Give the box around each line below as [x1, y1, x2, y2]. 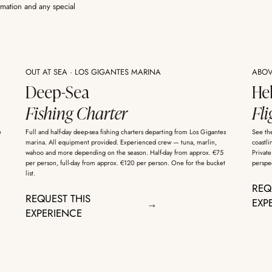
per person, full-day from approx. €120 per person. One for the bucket [25, 158, 225, 168]
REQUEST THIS [25, 191, 90, 206]
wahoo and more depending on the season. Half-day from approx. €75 [25, 148, 223, 158]
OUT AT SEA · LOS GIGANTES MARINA [25, 66, 161, 78]
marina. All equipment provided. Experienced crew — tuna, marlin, [25, 137, 217, 148]
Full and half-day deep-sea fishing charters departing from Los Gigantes [25, 127, 226, 137]
